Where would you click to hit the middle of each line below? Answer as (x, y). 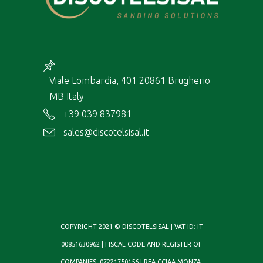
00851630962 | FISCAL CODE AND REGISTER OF (131, 244)
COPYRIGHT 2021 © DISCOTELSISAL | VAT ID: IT (131, 226)
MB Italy (67, 97)
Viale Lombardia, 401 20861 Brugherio (130, 81)
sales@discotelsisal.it (106, 132)
